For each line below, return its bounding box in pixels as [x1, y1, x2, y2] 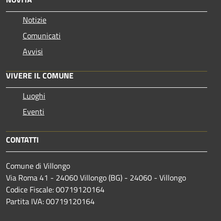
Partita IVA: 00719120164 [6, 195, 95, 207]
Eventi [23, 105, 44, 117]
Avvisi [23, 45, 43, 57]
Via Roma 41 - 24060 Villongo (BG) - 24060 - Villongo [6, 171, 186, 184]
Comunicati [23, 29, 61, 41]
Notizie [23, 13, 46, 26]
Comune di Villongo [6, 159, 70, 172]
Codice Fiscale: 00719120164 [6, 183, 105, 195]
